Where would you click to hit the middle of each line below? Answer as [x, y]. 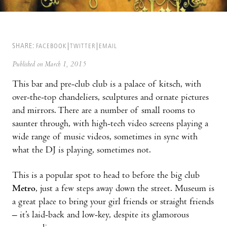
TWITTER [83, 46]
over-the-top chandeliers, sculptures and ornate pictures [110, 98]
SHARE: [23, 46]
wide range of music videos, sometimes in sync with [105, 137]
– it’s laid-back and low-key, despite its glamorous [101, 215]
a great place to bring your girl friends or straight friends [113, 202]
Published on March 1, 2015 [49, 65]
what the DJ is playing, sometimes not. [82, 150]
